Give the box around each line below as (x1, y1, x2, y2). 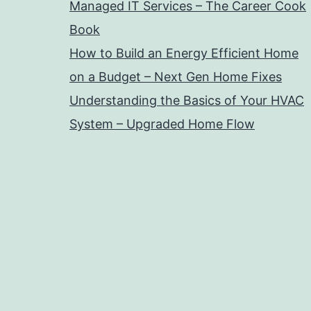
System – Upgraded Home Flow (69, 117, 255, 131)
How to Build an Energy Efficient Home (69, 46, 299, 60)
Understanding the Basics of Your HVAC (69, 93, 304, 108)
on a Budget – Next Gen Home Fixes (69, 69, 282, 84)
